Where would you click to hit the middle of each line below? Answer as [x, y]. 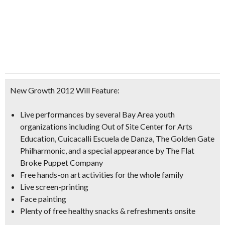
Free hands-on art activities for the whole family [102, 175]
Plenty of [36, 211]
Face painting [43, 199]
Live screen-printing [54, 187]
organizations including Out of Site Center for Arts [106, 126]
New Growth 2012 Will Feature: [65, 90]
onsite [184, 211]
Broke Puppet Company [62, 162]
